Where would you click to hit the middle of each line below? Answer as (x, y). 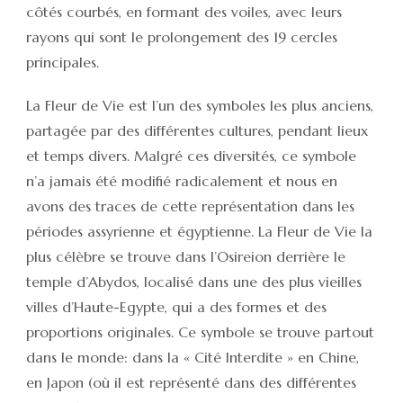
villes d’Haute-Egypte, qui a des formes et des (176, 306)
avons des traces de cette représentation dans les (190, 206)
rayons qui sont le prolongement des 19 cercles (182, 36)
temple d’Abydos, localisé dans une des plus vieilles (194, 281)
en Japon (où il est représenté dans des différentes (191, 382)
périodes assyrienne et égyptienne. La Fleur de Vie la (199, 231)
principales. (63, 62)
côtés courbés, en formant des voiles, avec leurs (184, 11)
